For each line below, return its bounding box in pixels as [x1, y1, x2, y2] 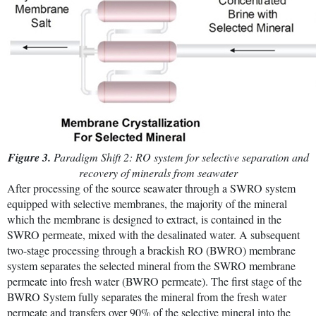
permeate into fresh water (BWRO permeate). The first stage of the [7, 273, 302, 288]
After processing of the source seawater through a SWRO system [7, 180, 296, 195]
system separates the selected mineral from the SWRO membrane [7, 257, 296, 273]
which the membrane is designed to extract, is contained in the [7, 211, 281, 226]
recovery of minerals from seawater [78, 164, 238, 180]
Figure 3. [7, 149, 51, 165]
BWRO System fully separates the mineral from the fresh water [7, 288, 286, 304]
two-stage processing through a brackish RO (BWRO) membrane [7, 242, 296, 257]
